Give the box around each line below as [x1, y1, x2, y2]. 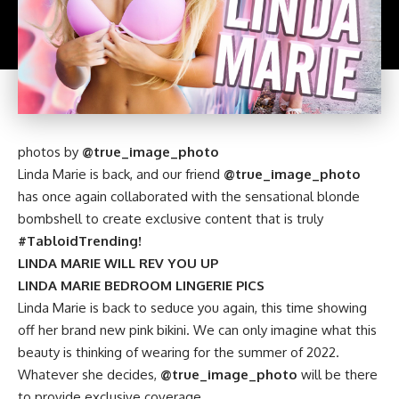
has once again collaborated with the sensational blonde [18, 187, 360, 205]
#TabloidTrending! [18, 232, 142, 249]
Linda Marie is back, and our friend [18, 165, 224, 183]
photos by [18, 142, 82, 160]
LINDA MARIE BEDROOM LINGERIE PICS [18, 276, 265, 294]
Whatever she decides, [18, 365, 160, 383]
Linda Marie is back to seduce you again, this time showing [18, 298, 367, 316]
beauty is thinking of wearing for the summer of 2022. [18, 343, 339, 361]
